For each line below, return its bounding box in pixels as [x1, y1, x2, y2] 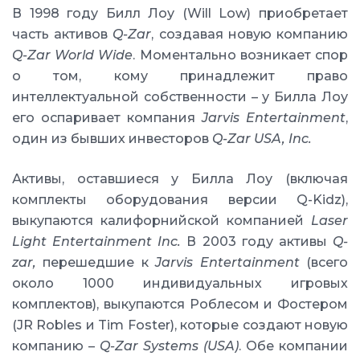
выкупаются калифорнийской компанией [12, 213, 311, 228]
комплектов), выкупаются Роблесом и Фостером [12, 297, 348, 312]
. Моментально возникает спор [133, 47, 349, 63]
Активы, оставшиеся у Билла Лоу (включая [12, 171, 348, 186]
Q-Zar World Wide [12, 47, 133, 63]
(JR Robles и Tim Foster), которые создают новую [12, 317, 348, 333]
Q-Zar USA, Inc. [212, 131, 312, 146]
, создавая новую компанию [151, 27, 349, 42]
